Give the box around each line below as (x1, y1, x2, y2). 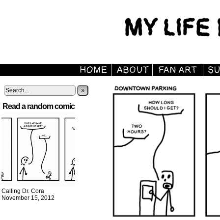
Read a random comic (2, 102, 75, 110)
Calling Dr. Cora (1, 188, 44, 194)
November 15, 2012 (1, 194, 55, 201)
